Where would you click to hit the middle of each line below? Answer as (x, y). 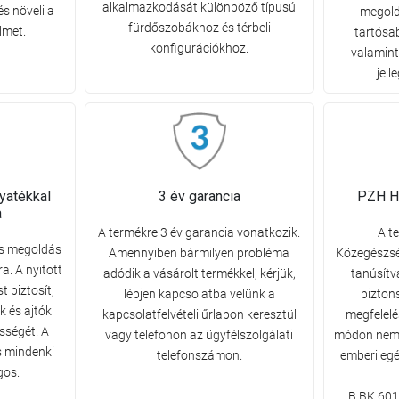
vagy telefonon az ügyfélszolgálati (199, 334)
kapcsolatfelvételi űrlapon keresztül (199, 314)
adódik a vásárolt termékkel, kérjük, (199, 273)
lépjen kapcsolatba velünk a (199, 293)
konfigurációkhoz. (199, 49)
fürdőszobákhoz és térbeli (199, 28)
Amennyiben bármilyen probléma (199, 252)
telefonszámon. (199, 355)
